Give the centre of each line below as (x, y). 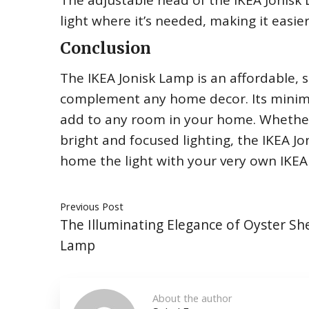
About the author (192, 298)
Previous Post (92, 206)
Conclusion (106, 48)
